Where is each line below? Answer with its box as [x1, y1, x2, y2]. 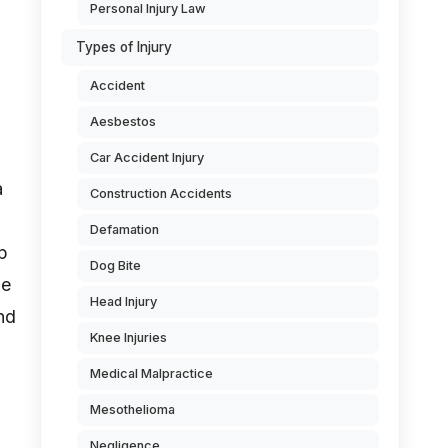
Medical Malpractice [90, 366, 213, 381]
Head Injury [90, 294, 157, 309]
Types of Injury [76, 39, 172, 55]
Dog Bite [90, 258, 141, 273]
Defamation [90, 222, 159, 237]
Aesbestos [90, 114, 156, 129]
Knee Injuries [90, 330, 167, 345]
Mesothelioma [90, 402, 175, 417]
